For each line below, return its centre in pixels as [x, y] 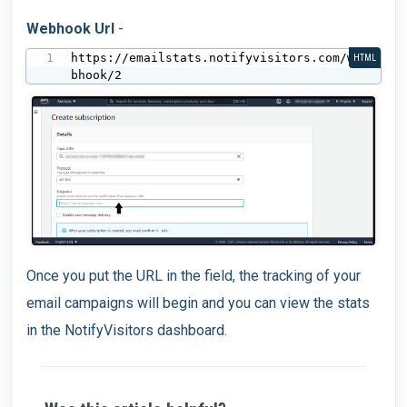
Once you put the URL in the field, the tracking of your [194, 276]
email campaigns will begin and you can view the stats [198, 303]
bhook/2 [97, 74]
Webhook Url [70, 29]
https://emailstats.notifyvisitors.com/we [217, 57]
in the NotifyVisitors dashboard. [127, 331]
